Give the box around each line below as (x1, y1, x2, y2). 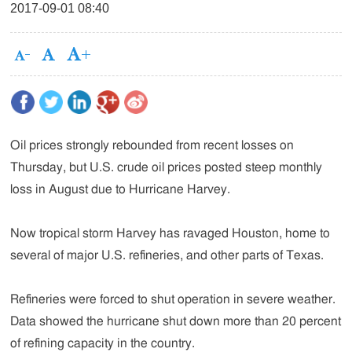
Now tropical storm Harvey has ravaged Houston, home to (10, 227, 331, 240)
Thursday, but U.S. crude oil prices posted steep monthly (10, 161, 323, 174)
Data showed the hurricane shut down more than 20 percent (10, 315, 342, 328)
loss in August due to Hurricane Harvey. (10, 183, 231, 196)
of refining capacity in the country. (10, 337, 196, 350)
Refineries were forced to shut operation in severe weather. (10, 293, 336, 306)
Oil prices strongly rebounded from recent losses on (10, 139, 295, 152)
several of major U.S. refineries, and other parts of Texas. (10, 249, 324, 262)
